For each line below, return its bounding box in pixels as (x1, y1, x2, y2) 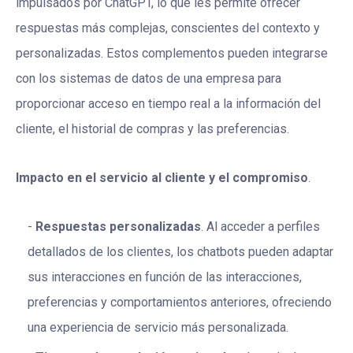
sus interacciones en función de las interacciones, (28, 269, 302, 285)
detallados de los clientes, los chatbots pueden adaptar (28, 244, 333, 260)
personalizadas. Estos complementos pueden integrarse (16, 46, 328, 61)
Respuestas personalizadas (35, 219, 201, 235)
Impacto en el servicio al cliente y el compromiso (16, 170, 308, 186)
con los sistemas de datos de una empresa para (16, 71, 281, 87)
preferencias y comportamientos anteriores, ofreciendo (28, 295, 332, 310)
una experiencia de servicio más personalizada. (28, 320, 288, 336)
